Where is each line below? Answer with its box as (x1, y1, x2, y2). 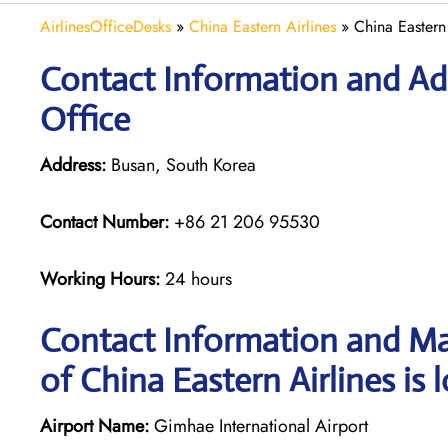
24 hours (165, 265, 232, 292)
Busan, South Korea (106, 151, 256, 178)
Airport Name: (40, 412, 149, 439)
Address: (40, 151, 106, 178)
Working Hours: (40, 265, 165, 292)
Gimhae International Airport (149, 412, 368, 439)
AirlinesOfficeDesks (40, 14, 171, 38)
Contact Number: (40, 208, 169, 235)
